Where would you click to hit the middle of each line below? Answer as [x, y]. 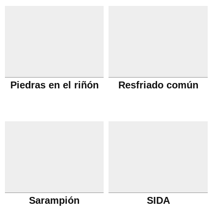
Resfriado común [158, 85]
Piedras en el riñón [54, 85]
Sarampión [55, 200]
